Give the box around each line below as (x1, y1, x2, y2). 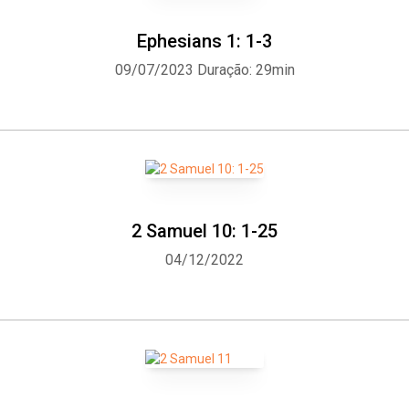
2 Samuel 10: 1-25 (131, 220, 278, 242)
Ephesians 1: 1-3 (137, 30, 272, 52)
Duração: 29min (196, 61, 295, 79)
